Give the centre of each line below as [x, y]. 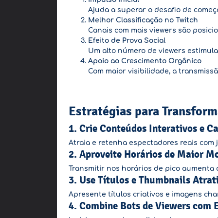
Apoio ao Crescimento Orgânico [145, 61]
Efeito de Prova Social [127, 41]
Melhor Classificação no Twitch [143, 20]
